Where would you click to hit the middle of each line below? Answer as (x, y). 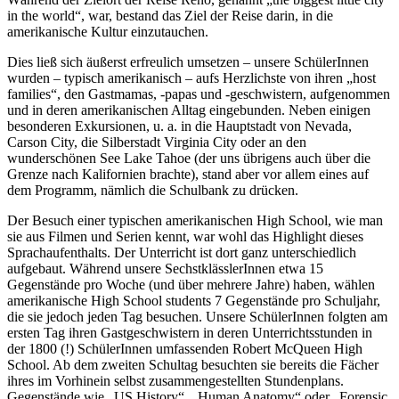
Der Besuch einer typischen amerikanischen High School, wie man (195, 220)
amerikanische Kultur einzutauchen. (108, 31)
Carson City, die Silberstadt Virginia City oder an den (157, 142)
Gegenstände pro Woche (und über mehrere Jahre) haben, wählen (191, 284)
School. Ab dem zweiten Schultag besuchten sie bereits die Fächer (193, 364)
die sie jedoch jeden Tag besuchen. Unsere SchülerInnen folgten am (197, 316)
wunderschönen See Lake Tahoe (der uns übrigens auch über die (189, 158)
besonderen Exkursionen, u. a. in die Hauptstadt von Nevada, (179, 126)
